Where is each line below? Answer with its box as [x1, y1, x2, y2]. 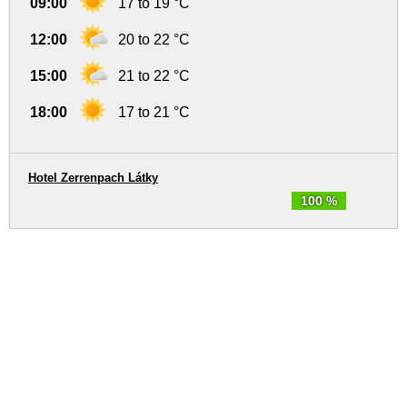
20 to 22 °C [118, 32, 190, 48]
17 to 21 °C [118, 104, 190, 121]
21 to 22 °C [118, 68, 190, 84]
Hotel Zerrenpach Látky [28, 171, 158, 185]
